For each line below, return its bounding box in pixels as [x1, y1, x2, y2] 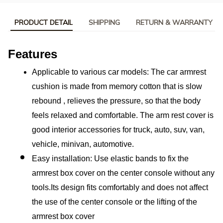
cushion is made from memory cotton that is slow [32, 82, 202, 91]
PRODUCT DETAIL [14, 18, 73, 27]
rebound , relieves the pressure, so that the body [32, 96, 201, 105]
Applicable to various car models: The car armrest [32, 67, 206, 76]
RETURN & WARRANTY [136, 18, 213, 27]
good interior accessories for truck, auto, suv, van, [32, 125, 205, 134]
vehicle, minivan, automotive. [32, 139, 134, 148]
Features [8, 47, 57, 61]
